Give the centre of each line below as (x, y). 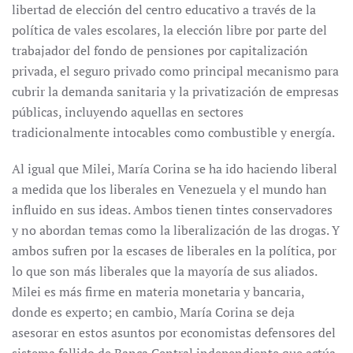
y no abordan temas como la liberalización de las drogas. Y (176, 230)
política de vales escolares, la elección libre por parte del (169, 30)
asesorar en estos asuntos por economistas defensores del (174, 333)
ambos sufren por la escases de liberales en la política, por (174, 251)
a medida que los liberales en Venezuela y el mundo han (169, 189)
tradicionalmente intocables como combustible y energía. (173, 132)
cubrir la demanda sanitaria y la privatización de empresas (175, 91)
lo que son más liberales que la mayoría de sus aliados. (164, 271)
